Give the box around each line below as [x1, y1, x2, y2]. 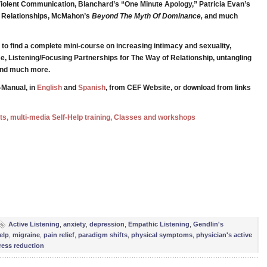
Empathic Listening [128, 221, 190, 228]
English [37, 83, 62, 92]
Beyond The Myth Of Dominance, [92, 12, 204, 20]
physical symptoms [131, 231, 193, 238]
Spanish [78, 83, 105, 92]
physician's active [196, 231, 252, 238]
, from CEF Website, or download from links [105, 83, 251, 92]
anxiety [63, 221, 86, 228]
